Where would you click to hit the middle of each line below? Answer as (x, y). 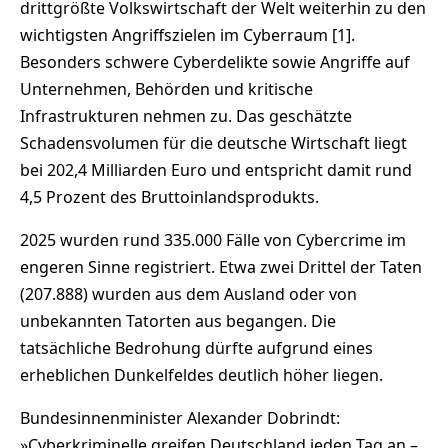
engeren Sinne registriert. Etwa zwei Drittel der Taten (221, 266)
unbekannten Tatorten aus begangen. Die (178, 320)
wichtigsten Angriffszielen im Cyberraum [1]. (187, 34)
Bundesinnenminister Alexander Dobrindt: (180, 417)
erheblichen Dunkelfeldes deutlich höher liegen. (201, 374)
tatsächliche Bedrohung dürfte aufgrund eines (196, 347)
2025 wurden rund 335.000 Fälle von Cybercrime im (213, 239)
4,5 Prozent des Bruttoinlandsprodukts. (169, 196)
